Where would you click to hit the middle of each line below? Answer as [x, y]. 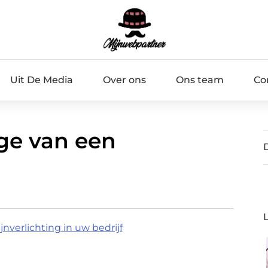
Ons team [200, 80]
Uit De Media [41, 80]
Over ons [124, 80]
